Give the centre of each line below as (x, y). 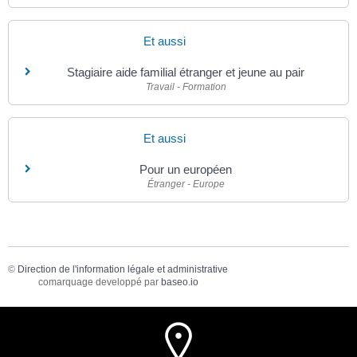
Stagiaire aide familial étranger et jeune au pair (186, 72)
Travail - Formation (186, 86)
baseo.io (179, 282)
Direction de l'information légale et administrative (123, 270)
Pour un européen (186, 169)
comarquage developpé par (99, 282)
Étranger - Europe (186, 184)
